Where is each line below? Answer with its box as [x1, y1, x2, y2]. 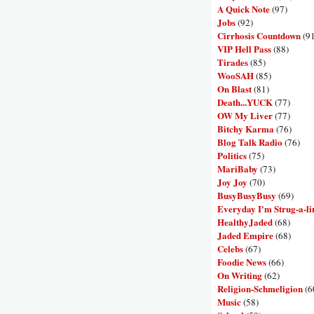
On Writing [217, 268, 262, 282]
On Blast [217, 81, 252, 95]
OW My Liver [217, 108, 273, 122]
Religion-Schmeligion [217, 281, 303, 295]
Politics [217, 148, 247, 162]
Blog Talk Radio [217, 135, 282, 149]
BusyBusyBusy [217, 188, 276, 202]
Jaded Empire [217, 228, 273, 242]
